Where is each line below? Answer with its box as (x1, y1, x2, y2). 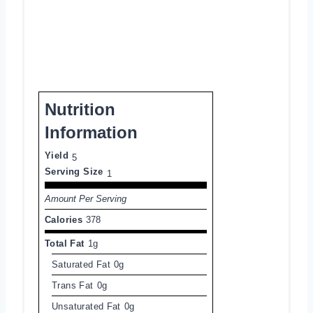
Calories (45, 214, 83, 225)
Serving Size (45, 166, 103, 177)
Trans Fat (52, 279, 94, 291)
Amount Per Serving (45, 193, 126, 204)
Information (45, 122, 138, 142)
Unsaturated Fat (52, 300, 121, 312)
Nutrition (45, 99, 115, 119)
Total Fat (45, 238, 85, 249)
